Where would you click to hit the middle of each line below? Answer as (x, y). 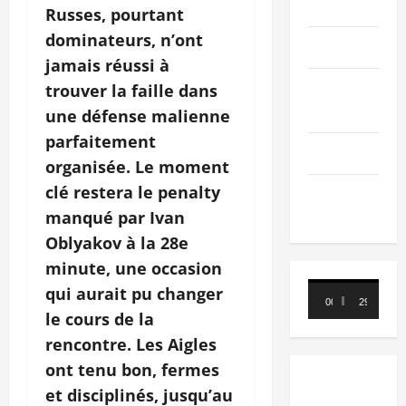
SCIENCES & (342, 89)
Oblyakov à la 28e (117, 242)
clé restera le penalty (133, 192)
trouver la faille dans (131, 90)
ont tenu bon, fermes (132, 369)
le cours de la (100, 319)
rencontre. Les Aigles (131, 344)
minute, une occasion (134, 268)
